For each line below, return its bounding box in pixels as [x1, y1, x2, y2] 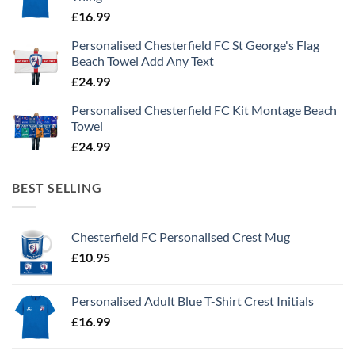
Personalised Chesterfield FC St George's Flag [71, 36, 319, 52]
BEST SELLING [12, 179, 102, 195]
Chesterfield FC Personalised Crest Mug [71, 228, 290, 244]
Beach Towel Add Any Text [71, 52, 214, 68]
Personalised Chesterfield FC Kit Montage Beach [71, 101, 337, 117]
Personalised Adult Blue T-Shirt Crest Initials [71, 292, 314, 308]
